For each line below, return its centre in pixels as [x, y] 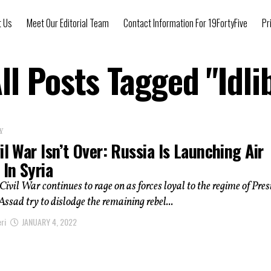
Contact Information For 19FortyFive [185, 23]
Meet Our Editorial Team [68, 23]
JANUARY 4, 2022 [49, 221]
